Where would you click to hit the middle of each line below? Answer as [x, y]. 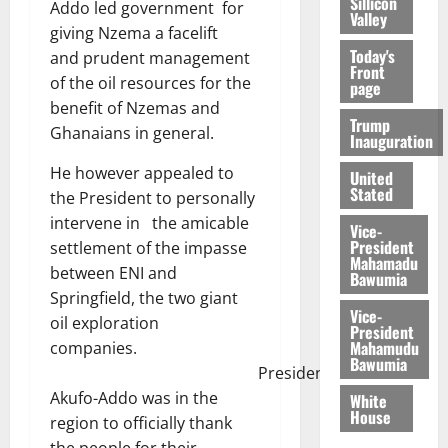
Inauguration [391, 140]
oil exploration [104, 323]
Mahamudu [384, 347]
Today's [372, 55]
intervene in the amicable [149, 223]
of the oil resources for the [150, 83]
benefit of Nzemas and [135, 108]
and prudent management [150, 58]
